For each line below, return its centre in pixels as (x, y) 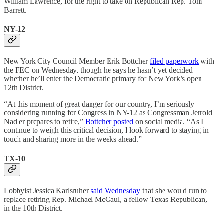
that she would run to (173, 190)
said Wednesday (115, 190)
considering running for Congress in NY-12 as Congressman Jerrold (108, 113)
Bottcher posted (109, 122)
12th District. (24, 88)
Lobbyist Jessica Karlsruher (47, 190)
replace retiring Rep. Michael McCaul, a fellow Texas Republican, (106, 199)
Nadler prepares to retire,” (45, 122)
